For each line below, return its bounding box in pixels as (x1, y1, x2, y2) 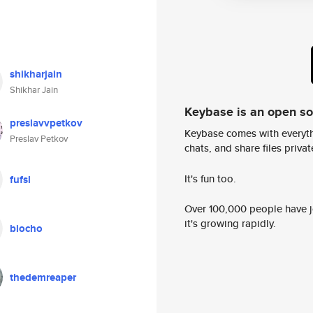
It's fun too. (184, 170, 236, 186)
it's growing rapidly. (184, 216, 276, 231)
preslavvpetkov (10, 115, 82, 131)
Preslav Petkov (10, 132, 68, 145)
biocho (10, 221, 43, 236)
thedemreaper (10, 270, 76, 285)
